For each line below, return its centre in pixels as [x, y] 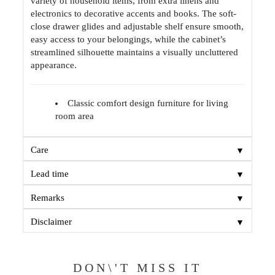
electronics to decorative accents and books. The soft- [134, 14]
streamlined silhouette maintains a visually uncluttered [135, 52]
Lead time [50, 174]
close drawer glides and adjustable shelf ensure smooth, [137, 26]
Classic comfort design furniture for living [148, 103]
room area [75, 116]
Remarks [48, 198]
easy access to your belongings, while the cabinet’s [129, 39]
